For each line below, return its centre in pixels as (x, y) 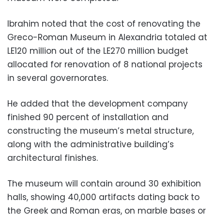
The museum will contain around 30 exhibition (104, 184)
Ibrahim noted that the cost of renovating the (104, 24)
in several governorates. (58, 78)
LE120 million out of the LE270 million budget (98, 51)
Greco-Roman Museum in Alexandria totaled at (107, 38)
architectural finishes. (53, 158)
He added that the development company (98, 104)
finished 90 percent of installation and (88, 117)
